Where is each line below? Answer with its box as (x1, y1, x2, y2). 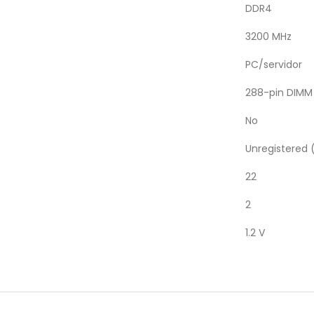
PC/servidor (245, 57, 302, 71)
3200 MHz (245, 29, 292, 43)
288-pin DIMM (245, 85, 313, 100)
